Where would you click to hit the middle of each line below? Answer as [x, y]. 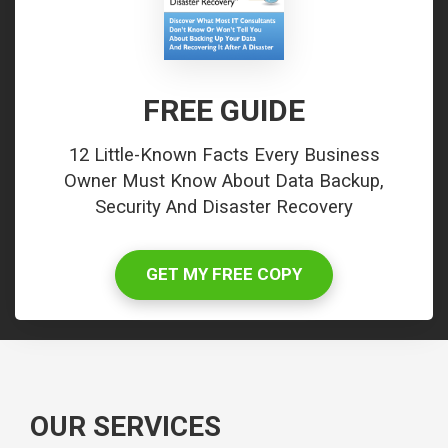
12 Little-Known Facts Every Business [224, 155]
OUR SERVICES [125, 427]
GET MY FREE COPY [224, 274]
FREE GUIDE [224, 111]
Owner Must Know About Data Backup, [224, 181]
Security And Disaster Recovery [224, 207]
